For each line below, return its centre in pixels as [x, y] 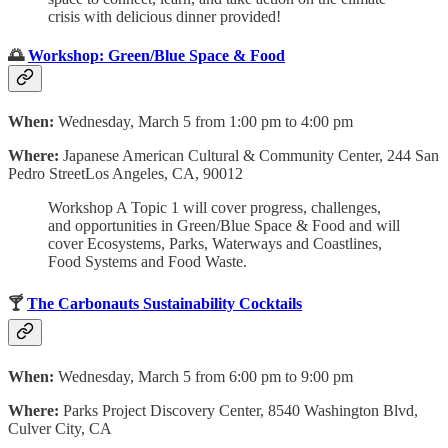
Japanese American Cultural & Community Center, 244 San [251, 156]
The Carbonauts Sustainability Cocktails [164, 304]
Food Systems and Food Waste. [147, 262]
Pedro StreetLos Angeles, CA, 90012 [125, 174]
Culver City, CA [60, 428]
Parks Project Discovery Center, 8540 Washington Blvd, [240, 410]
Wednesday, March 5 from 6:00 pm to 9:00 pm [205, 376]
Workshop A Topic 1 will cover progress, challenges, [214, 208]
